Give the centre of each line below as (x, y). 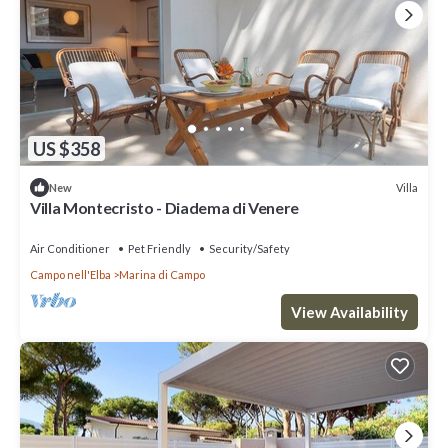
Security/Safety (249, 249)
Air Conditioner (70, 249)
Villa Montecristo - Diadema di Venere (165, 208)
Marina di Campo (162, 275)
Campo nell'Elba (70, 275)
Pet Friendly (159, 249)
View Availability (349, 312)
